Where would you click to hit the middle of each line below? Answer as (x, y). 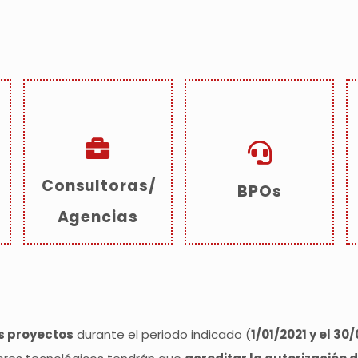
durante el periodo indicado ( (162, 334)
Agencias (98, 217)
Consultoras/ (99, 185)
